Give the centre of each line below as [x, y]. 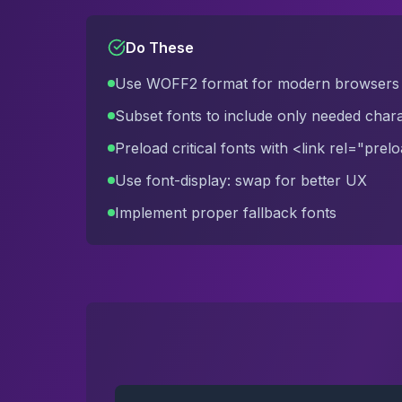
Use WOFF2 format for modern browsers [257, 83]
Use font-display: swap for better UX [241, 180]
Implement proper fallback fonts [226, 213]
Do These [160, 48]
